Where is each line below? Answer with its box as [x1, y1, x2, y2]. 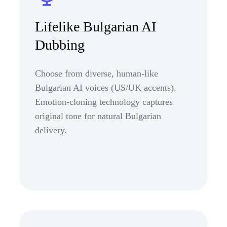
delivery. [35, 125, 67, 135]
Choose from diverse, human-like [35, 68, 158, 79]
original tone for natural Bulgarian [35, 110, 161, 121]
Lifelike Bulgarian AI [35, 18, 156, 34]
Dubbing [35, 36, 85, 53]
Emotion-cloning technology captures [35, 96, 173, 107]
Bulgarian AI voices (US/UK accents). [35, 82, 176, 93]
